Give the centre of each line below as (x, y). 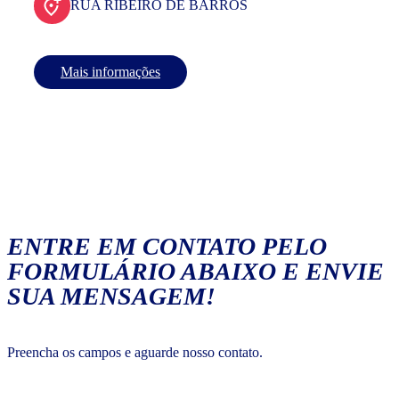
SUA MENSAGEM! (111, 297)
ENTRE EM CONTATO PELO (167, 247)
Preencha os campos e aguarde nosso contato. (135, 353)
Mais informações (110, 72)
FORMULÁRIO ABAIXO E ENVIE (195, 272)
